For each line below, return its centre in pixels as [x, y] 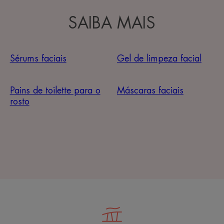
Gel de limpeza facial [159, 59]
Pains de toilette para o [55, 91]
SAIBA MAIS [112, 24]
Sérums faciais [38, 59]
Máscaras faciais [150, 91]
